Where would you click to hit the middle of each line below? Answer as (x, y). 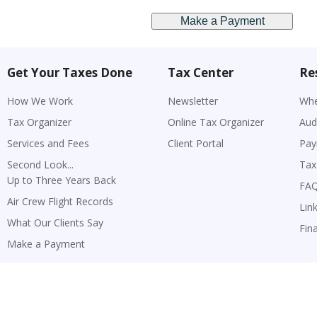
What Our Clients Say (55, 222)
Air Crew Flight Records (60, 201)
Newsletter (193, 100)
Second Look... (40, 164)
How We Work (40, 100)
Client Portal (196, 143)
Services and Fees (48, 143)
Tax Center (201, 72)
